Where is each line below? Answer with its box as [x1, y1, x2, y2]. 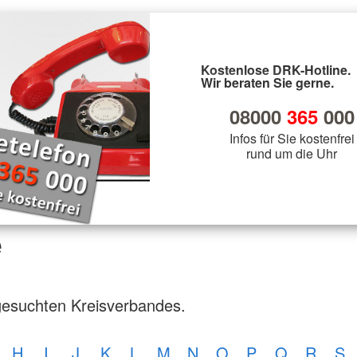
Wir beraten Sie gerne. [201, 73, 334, 92]
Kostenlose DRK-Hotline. [201, 60, 351, 79]
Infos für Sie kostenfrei [229, 128, 355, 147]
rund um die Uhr [246, 143, 337, 163]
